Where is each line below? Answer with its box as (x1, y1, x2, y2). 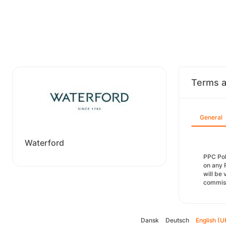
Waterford (25, 138, 64, 148)
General (200, 114, 222, 121)
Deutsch (165, 216, 189, 224)
